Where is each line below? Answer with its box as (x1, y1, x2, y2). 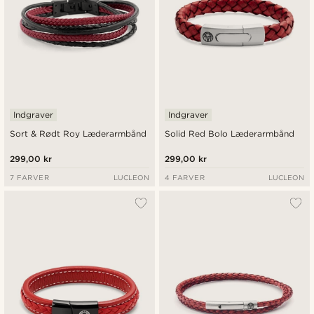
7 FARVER (10, 173, 50, 182)
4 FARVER (165, 173, 205, 182)
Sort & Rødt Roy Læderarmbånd (10, 128, 147, 139)
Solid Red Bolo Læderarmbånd (165, 128, 295, 139)
